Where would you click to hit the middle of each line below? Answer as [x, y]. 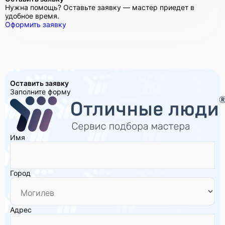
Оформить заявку [36, 24]
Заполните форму [40, 91]
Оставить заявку [39, 83]
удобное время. [32, 16]
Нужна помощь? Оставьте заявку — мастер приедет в [100, 7]
